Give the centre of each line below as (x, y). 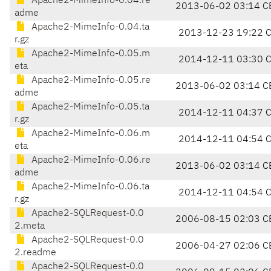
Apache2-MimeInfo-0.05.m (90, 54)
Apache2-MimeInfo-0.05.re (90, 81)
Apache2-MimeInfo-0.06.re (90, 161)
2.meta (30, 227)
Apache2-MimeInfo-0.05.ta (89, 107)
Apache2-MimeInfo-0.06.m (90, 134)
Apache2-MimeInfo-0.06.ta (89, 187)
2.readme (35, 253)
